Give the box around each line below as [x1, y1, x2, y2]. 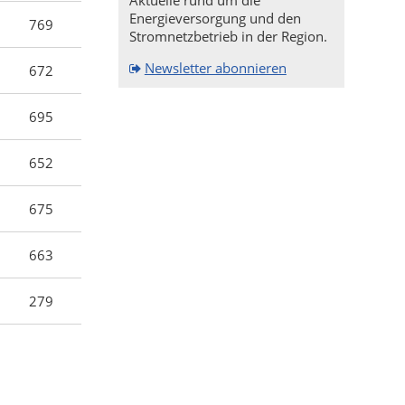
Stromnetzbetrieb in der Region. [128, 27, 327, 45]
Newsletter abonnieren [144, 58, 287, 77]
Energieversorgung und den [128, 9, 301, 27]
